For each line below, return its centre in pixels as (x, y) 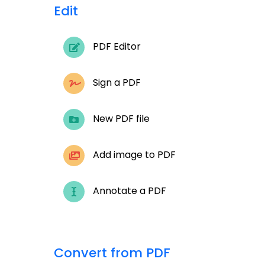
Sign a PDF (116, 83)
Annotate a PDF (128, 191)
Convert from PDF (112, 253)
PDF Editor (116, 47)
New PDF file (120, 119)
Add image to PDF (133, 155)
